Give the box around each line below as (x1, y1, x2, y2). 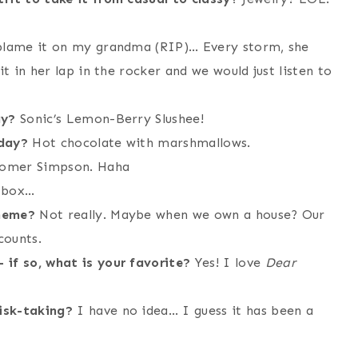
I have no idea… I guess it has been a (72, 303, 314, 319)
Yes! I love (190, 255, 265, 271)
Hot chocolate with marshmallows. (28, 135, 251, 151)
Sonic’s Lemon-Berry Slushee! (15, 111, 205, 127)
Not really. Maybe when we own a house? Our (35, 207, 325, 223)
